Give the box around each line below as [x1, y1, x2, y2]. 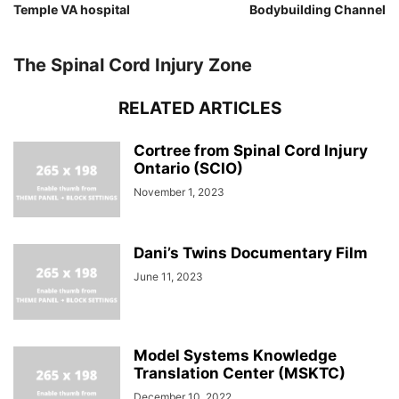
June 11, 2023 [134, 270, 203, 283]
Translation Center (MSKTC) [134, 364, 346, 382]
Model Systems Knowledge [134, 346, 337, 364]
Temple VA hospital [13, 2, 130, 17]
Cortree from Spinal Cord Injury [134, 142, 368, 159]
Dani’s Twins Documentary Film [134, 244, 368, 262]
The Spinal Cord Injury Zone [13, 54, 252, 76]
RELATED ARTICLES [118, 98, 281, 118]
